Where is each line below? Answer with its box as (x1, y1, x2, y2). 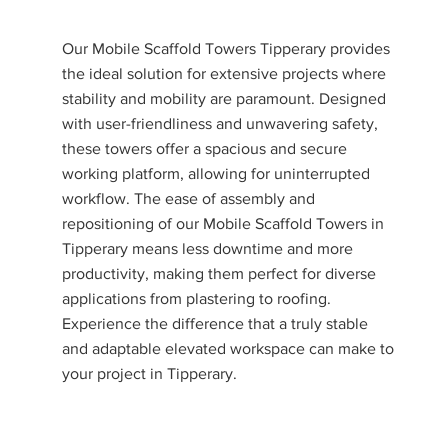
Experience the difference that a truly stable (62, 315, 369, 332)
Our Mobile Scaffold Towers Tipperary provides (62, 40, 391, 57)
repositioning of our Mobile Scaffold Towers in (62, 215, 385, 232)
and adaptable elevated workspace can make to (62, 340, 395, 357)
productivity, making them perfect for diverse (62, 265, 377, 282)
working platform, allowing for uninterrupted (62, 165, 371, 182)
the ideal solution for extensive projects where (62, 65, 387, 82)
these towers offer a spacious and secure (62, 140, 348, 157)
